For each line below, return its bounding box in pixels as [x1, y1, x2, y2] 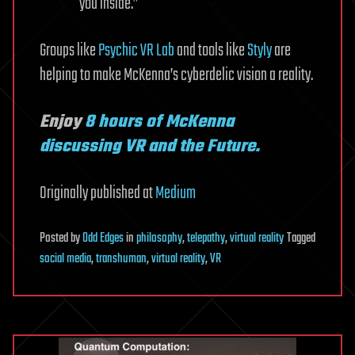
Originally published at [40, 179, 155, 207]
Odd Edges [82, 227, 124, 249]
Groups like [40, 36, 98, 64]
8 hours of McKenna [85, 108, 234, 136]
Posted [40, 227, 71, 249]
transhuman [96, 248, 147, 269]
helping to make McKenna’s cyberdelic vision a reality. [40, 61, 313, 89]
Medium [155, 179, 196, 207]
